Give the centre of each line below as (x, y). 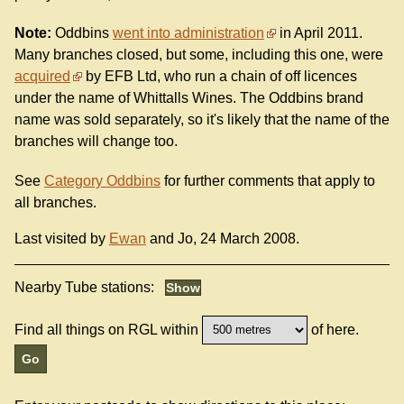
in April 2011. (319, 33)
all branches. (55, 202)
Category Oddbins (102, 180)
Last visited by (62, 238)
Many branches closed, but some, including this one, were (199, 55)
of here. (334, 329)
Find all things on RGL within (106, 329)
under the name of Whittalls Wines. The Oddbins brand (189, 98)
